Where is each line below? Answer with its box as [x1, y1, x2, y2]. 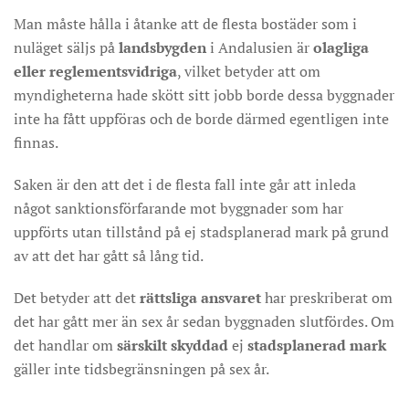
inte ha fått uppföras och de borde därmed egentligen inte [14, 109, 389, 129]
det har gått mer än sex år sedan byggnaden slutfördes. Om [14, 311, 394, 331]
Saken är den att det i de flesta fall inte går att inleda [14, 174, 356, 194]
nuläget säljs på [14, 37, 119, 58]
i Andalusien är [206, 37, 313, 58]
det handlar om [14, 335, 117, 355]
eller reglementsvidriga [14, 61, 177, 81]
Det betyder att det [14, 288, 140, 308]
